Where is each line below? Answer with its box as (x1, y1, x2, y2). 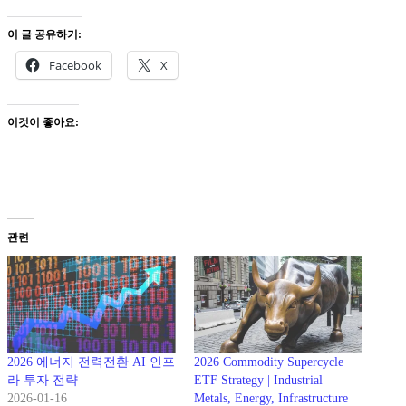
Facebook (49, 57, 101, 74)
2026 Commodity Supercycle (194, 354, 343, 369)
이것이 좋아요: (7, 116, 79, 130)
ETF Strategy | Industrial (194, 372, 323, 387)
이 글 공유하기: (7, 28, 82, 42)
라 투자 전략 (7, 372, 78, 387)
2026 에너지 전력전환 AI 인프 (7, 354, 175, 369)
